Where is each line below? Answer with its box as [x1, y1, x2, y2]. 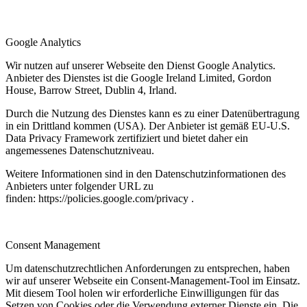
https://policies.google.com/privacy [38, 192, 188, 204]
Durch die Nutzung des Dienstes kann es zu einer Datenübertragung [5, 107, 299, 119]
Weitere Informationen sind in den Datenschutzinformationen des [5, 167, 286, 180]
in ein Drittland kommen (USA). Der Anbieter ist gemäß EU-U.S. [5, 119, 290, 132]
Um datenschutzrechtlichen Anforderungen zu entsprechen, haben [5, 262, 290, 274]
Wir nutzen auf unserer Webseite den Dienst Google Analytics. [5, 59, 275, 71]
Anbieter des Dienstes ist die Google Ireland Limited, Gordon [5, 71, 271, 84]
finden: [5, 192, 38, 204]
